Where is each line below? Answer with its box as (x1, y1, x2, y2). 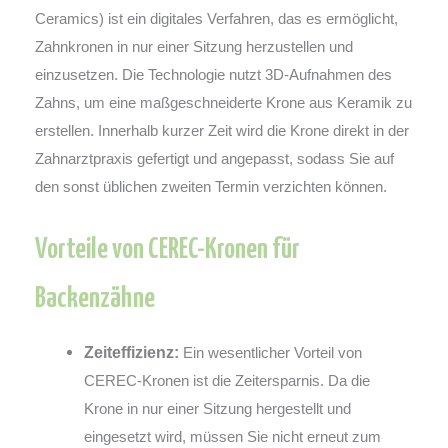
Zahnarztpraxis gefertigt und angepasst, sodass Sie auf (35, 150, 394, 168)
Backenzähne (35, 285, 155, 314)
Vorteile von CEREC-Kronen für (35, 236, 300, 265)
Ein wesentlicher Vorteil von (179, 344, 363, 362)
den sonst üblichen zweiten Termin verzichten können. (35, 178, 387, 196)
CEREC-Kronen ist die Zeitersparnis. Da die (84, 372, 371, 390)
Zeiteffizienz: (84, 343, 180, 362)
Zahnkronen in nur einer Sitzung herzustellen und (35, 38, 353, 56)
